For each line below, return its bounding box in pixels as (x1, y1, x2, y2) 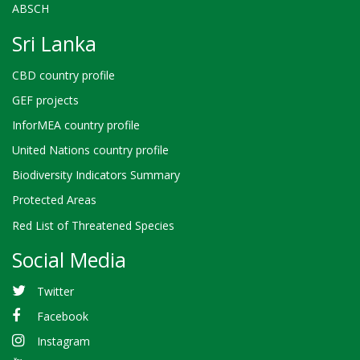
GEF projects (12, 92, 79, 108)
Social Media (12, 246, 126, 274)
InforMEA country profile (12, 117, 140, 133)
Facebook (36, 309, 88, 325)
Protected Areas (12, 192, 96, 208)
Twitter (36, 283, 74, 299)
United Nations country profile (12, 142, 169, 158)
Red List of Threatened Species (12, 217, 174, 233)
